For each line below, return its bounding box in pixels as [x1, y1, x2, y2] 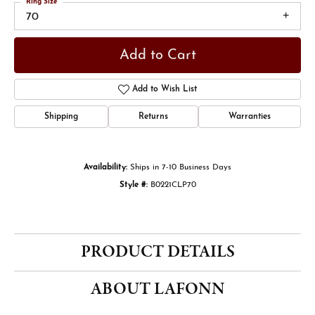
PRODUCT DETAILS [80, 240, 235, 264]
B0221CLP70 [150, 181, 196, 190]
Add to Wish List [132, 85, 198, 94]
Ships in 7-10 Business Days [130, 163, 231, 172]
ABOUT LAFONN [90, 278, 225, 302]
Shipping [44, 112, 78, 122]
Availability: [84, 163, 127, 172]
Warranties [229, 112, 271, 122]
